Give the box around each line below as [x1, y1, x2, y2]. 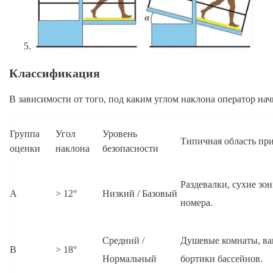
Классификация [9, 66, 100, 80]
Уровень [102, 129, 137, 140]
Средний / [102, 235, 144, 246]
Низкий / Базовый [102, 188, 177, 199]
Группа [10, 129, 40, 140]
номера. [180, 197, 213, 208]
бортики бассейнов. [180, 253, 263, 264]
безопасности [102, 143, 158, 154]
